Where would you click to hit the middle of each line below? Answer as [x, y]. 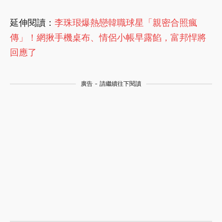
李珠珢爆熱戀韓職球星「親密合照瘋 [126, 23]
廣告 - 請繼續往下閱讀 [111, 84]
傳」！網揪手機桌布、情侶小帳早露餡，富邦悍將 [108, 38]
